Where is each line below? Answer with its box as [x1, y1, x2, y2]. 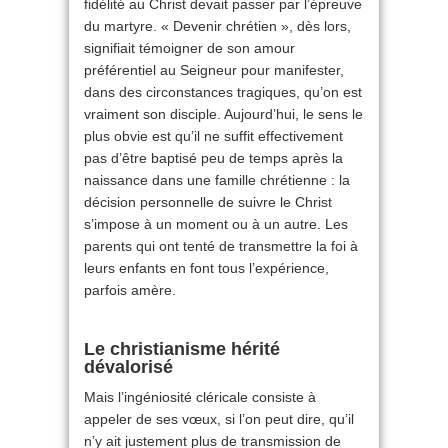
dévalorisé [84, 357, 173, 377]
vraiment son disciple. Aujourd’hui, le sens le [84, 106, 363, 122]
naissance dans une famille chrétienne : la [84, 172, 350, 188]
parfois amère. [84, 282, 176, 298]
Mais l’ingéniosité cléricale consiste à [84, 389, 316, 405]
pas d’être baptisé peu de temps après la [84, 150, 343, 166]
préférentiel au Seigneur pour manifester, [84, 62, 344, 78]
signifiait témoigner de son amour [84, 40, 295, 56]
